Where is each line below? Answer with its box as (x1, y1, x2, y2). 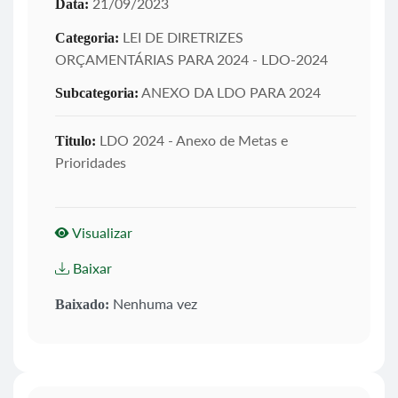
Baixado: (55, 296, 109, 312)
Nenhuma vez (109, 294, 197, 312)
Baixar (69, 259, 112, 276)
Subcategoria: (55, 84, 139, 100)
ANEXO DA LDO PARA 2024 (139, 83, 321, 100)
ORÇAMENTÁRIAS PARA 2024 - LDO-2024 (55, 50, 328, 68)
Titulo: (55, 132, 96, 148)
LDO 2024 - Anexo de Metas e (96, 131, 288, 148)
